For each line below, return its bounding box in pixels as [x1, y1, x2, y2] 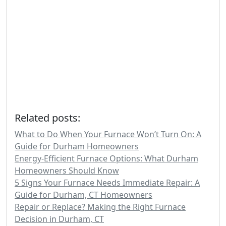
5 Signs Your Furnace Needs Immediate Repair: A [15, 177, 200, 188]
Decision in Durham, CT [15, 213, 104, 224]
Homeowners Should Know [15, 165, 119, 176]
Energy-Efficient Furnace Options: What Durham [15, 153, 198, 164]
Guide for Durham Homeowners [15, 141, 139, 152]
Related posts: [15, 111, 80, 125]
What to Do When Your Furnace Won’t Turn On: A [15, 129, 201, 140]
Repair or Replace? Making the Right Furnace [15, 201, 186, 212]
